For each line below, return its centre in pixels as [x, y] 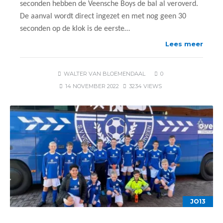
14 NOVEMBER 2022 [92, 86]
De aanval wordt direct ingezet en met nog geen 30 [103, 16]
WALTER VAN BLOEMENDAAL [104, 74]
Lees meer [184, 44]
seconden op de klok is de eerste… [75, 29]
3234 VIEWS [145, 86]
